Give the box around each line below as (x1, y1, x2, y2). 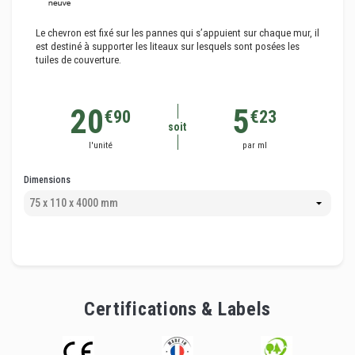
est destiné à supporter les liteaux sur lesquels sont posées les (36, 40, 300, 53)
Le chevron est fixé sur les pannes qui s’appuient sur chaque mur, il (36, 27, 319, 40)
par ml (242, 139, 267, 151)
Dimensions (24, 174, 71, 186)
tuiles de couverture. (36, 54, 121, 67)
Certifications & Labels (83, 298, 272, 321)
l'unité (88, 139, 113, 151)
